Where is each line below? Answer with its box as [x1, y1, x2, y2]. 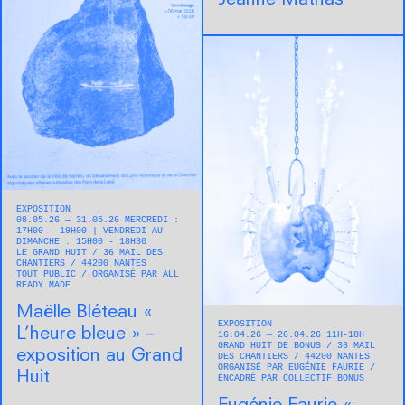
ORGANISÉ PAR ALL [92, 268, 179, 279]
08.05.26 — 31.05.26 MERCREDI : [16, 214, 179, 225]
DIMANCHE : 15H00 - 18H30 [16, 236, 146, 247]
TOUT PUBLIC [16, 268, 81, 279]
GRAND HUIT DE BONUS [218, 341, 326, 352]
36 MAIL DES [103, 247, 163, 258]
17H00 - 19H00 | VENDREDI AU [16, 225, 163, 236]
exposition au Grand [16, 346, 183, 365]
